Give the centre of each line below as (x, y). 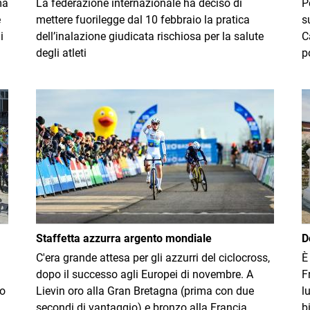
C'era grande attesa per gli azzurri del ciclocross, (153, 258)
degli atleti (61, 53)
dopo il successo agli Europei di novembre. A (145, 274)
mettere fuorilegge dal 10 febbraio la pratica (143, 20)
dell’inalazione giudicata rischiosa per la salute (150, 36)
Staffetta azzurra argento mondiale (124, 238)
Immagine (61, 97)
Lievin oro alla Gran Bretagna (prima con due (145, 291)
